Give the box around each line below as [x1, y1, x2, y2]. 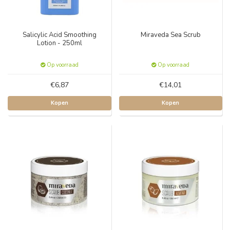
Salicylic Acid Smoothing [22, 30, 97, 40]
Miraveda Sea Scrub [140, 30, 201, 40]
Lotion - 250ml [36, 38, 82, 48]
